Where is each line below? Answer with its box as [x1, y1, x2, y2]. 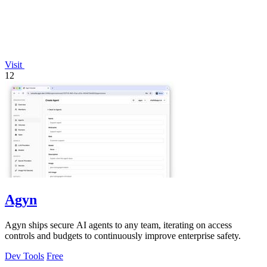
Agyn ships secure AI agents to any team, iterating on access [5, 219, 232, 230]
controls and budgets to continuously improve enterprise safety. [5, 230, 241, 241]
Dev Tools [5, 250, 44, 261]
